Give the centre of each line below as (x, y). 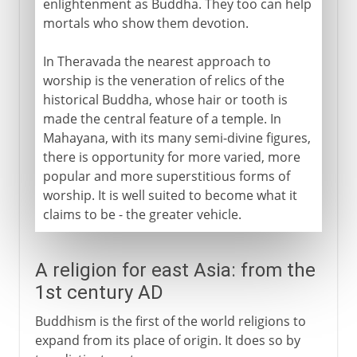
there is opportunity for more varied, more (171, 157)
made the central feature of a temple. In (162, 118)
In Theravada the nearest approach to (157, 61)
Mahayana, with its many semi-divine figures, (177, 137)
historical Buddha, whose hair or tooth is (165, 99)
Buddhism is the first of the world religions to (170, 321)
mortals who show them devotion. (145, 23)
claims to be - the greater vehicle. (142, 214)
